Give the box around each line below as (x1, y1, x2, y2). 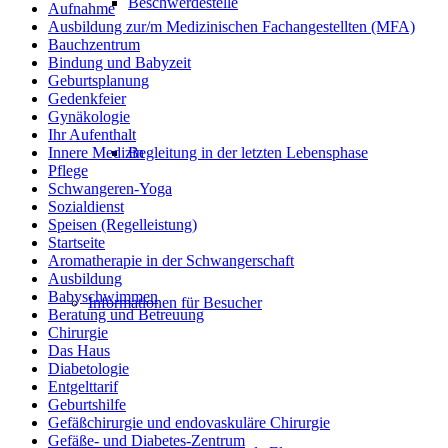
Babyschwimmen (48, 288, 158, 306)
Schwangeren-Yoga (48, 180, 172, 198)
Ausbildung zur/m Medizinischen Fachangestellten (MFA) (48, 18, 415, 36)
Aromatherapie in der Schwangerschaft (48, 252, 294, 270)
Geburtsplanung (48, 72, 149, 90)
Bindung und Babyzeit (48, 54, 191, 72)
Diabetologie (48, 360, 129, 378)
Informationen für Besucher (88, 294, 262, 311)
